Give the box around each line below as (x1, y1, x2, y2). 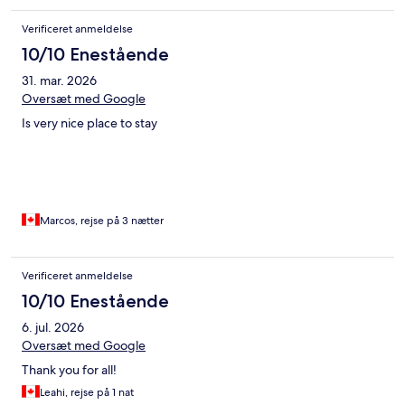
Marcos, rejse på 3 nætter (40, 213, 164, 229)
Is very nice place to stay (22, 115, 157, 132)
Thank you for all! (22, 362, 117, 379)
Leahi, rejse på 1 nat (40, 385, 134, 400)
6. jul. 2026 (22, 319, 84, 336)
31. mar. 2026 (22, 72, 97, 89)
